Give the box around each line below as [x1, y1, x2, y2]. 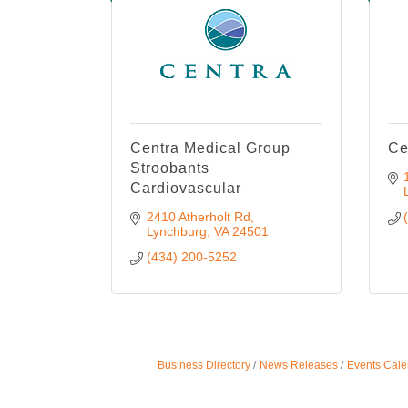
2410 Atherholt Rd [146, 209, 250, 224]
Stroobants [130, 160, 209, 176]
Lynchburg [146, 224, 207, 239]
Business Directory [157, 359, 250, 372]
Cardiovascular [130, 180, 241, 196]
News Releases [259, 359, 338, 372]
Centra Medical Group [130, 140, 291, 156]
